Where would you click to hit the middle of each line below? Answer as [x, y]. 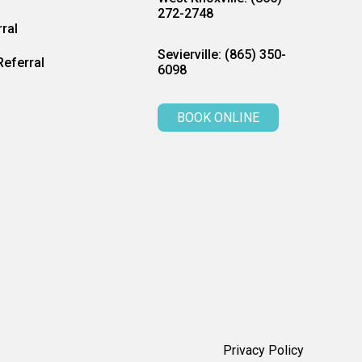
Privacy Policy [263, 350]
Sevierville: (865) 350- [222, 55]
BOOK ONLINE [219, 118]
